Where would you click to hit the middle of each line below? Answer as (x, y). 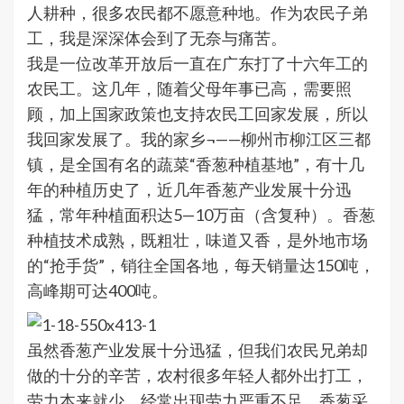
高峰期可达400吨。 (97, 291)
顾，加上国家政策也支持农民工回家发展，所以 (197, 114)
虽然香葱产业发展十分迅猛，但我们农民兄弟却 (197, 350)
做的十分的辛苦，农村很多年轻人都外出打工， (197, 376)
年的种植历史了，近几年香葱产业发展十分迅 (189, 190)
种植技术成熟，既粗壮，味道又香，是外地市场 (197, 240)
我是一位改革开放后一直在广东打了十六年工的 (197, 64)
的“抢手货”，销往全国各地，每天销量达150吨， (201, 266)
